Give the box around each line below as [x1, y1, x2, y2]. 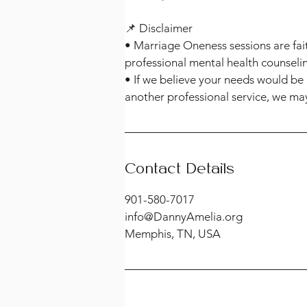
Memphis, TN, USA [125, 226, 221, 241]
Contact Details [125, 161, 234, 177]
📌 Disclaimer [125, 21, 193, 35]
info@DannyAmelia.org [125, 209, 243, 223]
